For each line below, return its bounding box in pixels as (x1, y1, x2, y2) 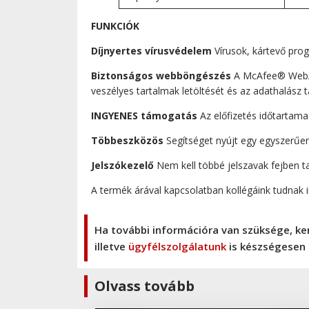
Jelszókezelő (91, 158, 154, 172)
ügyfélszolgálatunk (128, 239, 226, 253)
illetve (94, 239, 128, 253)
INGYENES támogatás (91, 108, 197, 122)
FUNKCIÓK (91, 19, 139, 32)
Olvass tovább (94, 276, 195, 295)
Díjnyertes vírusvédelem (91, 43, 212, 57)
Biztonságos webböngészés (91, 68, 231, 82)
